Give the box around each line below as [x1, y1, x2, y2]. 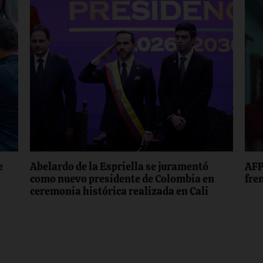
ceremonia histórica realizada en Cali [30, 184, 209, 198]
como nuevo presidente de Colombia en [30, 172, 215, 186]
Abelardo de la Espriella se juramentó [30, 160, 209, 173]
